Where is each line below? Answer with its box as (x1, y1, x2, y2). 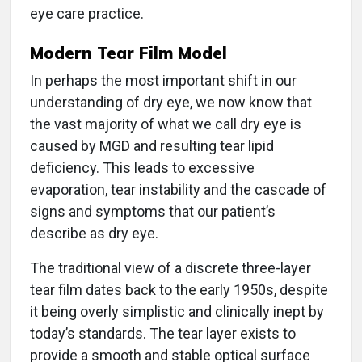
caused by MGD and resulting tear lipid (30, 137, 274, 155)
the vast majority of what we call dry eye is (30, 116, 301, 133)
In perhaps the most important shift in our (30, 72, 297, 90)
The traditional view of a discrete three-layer (30, 259, 311, 277)
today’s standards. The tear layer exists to (30, 325, 296, 343)
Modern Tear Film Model (30, 43, 227, 64)
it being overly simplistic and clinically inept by (30, 303, 324, 321)
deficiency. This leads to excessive (30, 159, 255, 177)
